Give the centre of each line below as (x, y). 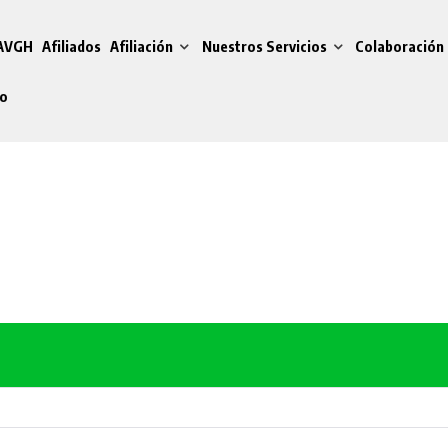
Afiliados (71, 45)
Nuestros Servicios (264, 45)
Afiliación (142, 45)
